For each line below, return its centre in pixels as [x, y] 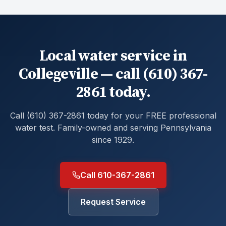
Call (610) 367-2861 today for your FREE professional [113, 116]
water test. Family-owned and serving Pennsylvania [113, 128]
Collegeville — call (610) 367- [113, 74]
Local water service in [113, 56]
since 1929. [113, 140]
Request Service [113, 202]
